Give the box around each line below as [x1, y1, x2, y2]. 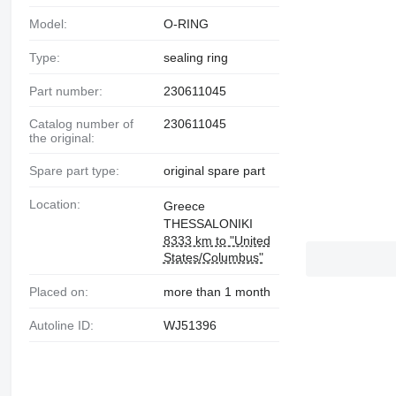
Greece [163, 199, 205, 214]
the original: [28, 131, 95, 146]
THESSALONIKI [163, 217, 253, 232]
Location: [35, 197, 80, 212]
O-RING [163, 16, 209, 31]
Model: [39, 16, 67, 31]
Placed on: [36, 285, 88, 300]
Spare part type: [36, 164, 119, 179]
